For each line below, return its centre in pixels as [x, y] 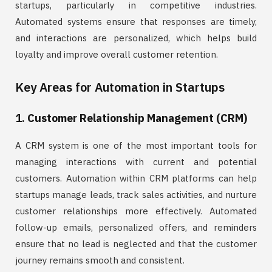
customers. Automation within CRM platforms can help [136, 178]
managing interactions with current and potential [136, 161]
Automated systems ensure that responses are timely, [136, 22]
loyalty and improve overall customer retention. [117, 55]
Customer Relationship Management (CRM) [137, 118]
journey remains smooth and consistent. [100, 260]
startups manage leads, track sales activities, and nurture [136, 194]
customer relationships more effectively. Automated [136, 211]
